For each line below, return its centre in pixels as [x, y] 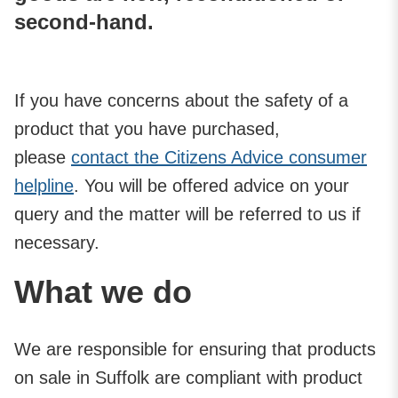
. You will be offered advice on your [211, 185]
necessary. [57, 242]
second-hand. [84, 21]
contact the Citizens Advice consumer [219, 157]
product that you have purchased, [147, 128]
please [43, 157]
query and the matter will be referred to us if [187, 214]
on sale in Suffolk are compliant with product [188, 377]
